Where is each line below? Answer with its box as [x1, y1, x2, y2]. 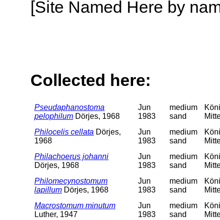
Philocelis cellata [34, 127, 94, 136]
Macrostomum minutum [34, 201, 115, 210]
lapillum [34, 185, 62, 194]
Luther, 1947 [34, 210, 78, 219]
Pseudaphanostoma [34, 103, 105, 111]
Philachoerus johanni [34, 152, 109, 161]
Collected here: [30, 71, 151, 90]
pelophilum [34, 111, 73, 120]
